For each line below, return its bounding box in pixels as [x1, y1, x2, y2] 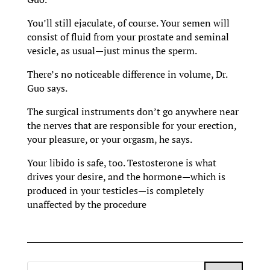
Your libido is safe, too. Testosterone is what [27, 156, 216, 170]
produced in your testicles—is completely [27, 184, 204, 198]
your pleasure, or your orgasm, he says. [27, 133, 192, 146]
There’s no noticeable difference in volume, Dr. [27, 67, 227, 81]
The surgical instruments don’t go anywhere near [27, 105, 239, 119]
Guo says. [27, 81, 67, 95]
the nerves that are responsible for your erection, [27, 119, 236, 133]
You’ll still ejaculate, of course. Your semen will [27, 16, 230, 30]
